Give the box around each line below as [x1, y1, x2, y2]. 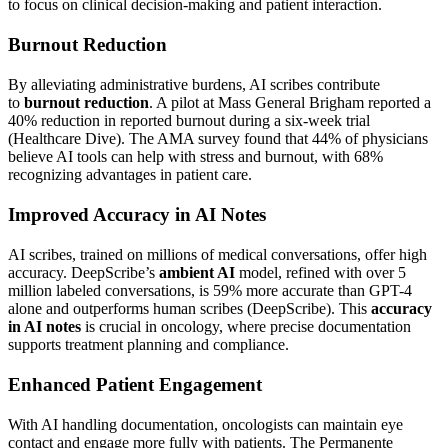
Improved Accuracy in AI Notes [8, 203, 266, 225]
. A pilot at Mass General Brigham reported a [149, 93, 431, 111]
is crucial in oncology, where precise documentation [81, 317, 411, 335]
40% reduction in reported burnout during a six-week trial [8, 111, 370, 129]
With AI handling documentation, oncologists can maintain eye [8, 415, 403, 433]
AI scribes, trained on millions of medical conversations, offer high [8, 245, 427, 263]
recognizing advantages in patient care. [8, 165, 252, 183]
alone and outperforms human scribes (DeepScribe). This [8, 299, 371, 317]
